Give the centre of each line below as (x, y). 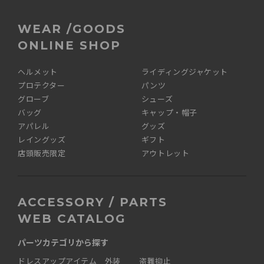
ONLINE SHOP (69, 46)
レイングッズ (42, 140)
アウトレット (165, 154)
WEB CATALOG (72, 219)
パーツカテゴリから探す (63, 242)
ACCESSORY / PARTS (93, 202)
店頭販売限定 (42, 154)
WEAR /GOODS (72, 29)
